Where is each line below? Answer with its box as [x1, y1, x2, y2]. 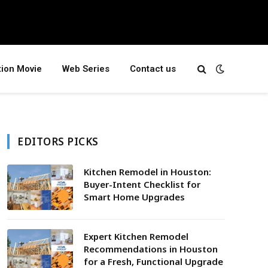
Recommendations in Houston [84, 243, 218, 255]
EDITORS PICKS [17, 135, 99, 148]
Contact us [130, 63, 176, 74]
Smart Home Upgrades [84, 191, 185, 203]
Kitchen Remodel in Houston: [84, 166, 211, 178]
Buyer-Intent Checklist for [84, 178, 200, 190]
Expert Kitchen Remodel [84, 230, 188, 242]
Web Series [62, 63, 109, 74]
